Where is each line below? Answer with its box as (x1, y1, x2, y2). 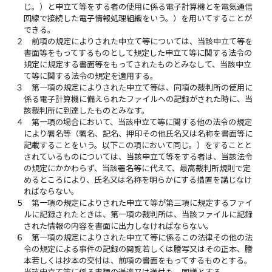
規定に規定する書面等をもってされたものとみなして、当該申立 (24, 59, 252, 70)
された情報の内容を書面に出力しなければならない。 (24, 221, 214, 231)
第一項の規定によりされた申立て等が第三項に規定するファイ (32, 198, 253, 208)
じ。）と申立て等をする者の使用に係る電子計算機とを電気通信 (24, 2, 253, 12)
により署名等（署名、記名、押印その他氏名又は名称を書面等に (24, 129, 253, 139)
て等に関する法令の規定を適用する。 (24, 71, 158, 81)
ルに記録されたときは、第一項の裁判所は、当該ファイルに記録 (24, 209, 253, 220)
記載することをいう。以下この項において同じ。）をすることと (24, 140, 253, 151)
